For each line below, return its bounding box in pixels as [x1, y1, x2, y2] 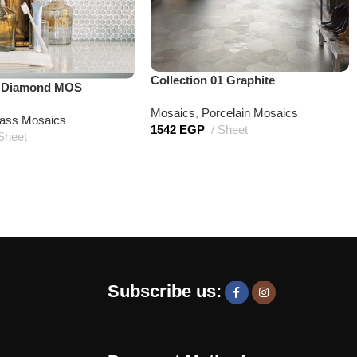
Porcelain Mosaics [202, 106, 299, 120]
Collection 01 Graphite [151, 73, 276, 88]
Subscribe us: [107, 280, 222, 301]
